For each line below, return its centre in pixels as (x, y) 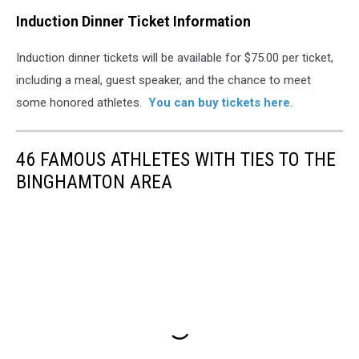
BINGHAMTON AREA (94, 182)
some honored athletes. (82, 102)
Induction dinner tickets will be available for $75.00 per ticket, (175, 57)
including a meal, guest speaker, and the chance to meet (163, 80)
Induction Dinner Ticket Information (133, 22)
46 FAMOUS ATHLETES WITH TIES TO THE (176, 159)
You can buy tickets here (219, 102)
